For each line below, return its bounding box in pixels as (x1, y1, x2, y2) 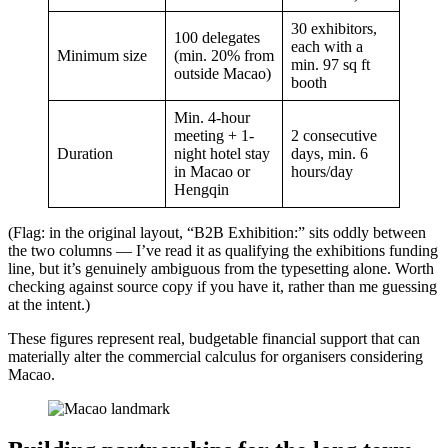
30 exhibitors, (291, 19, 377, 37)
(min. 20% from (174, 46, 274, 64)
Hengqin (174, 180, 229, 198)
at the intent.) (8, 295, 90, 313)
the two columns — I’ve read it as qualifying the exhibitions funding (8, 241, 438, 259)
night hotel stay (174, 144, 270, 162)
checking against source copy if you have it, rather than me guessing (8, 277, 437, 295)
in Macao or (174, 162, 250, 180)
